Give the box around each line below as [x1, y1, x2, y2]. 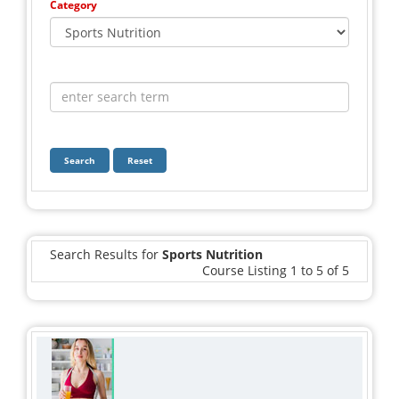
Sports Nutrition [162, 245, 263, 263]
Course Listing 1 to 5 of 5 [202, 261, 349, 279]
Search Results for [50, 245, 162, 263]
